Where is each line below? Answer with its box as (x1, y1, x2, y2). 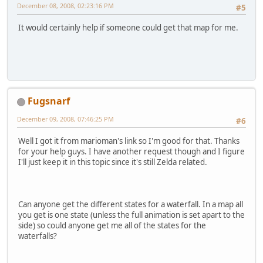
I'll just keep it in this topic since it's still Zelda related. (18, 157, 207, 168)
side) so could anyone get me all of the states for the (18, 220, 206, 231)
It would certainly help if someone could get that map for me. (18, 22, 238, 33)
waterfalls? (18, 231, 57, 242)
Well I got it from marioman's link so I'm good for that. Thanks (18, 136, 240, 147)
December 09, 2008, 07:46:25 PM (17, 114, 114, 124)
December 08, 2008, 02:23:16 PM (17, 1, 114, 11)
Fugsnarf (28, 95, 70, 108)
